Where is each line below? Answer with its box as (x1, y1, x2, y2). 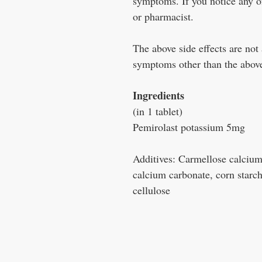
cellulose (133, 183, 170, 198)
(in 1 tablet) (133, 104, 182, 119)
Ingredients (133, 88, 184, 104)
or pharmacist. (133, 9, 194, 24)
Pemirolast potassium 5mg (133, 120, 245, 135)
